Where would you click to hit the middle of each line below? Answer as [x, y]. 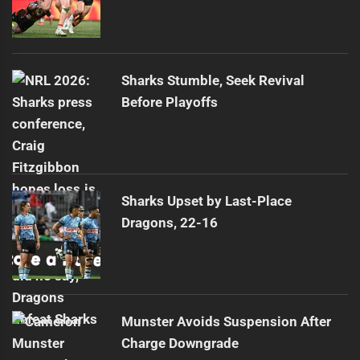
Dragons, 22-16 [169, 223]
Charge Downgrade [180, 344]
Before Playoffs [169, 102]
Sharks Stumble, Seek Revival [213, 81]
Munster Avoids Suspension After [226, 322]
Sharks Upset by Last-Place [207, 201]
